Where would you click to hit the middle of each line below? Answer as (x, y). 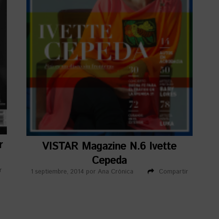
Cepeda (109, 161)
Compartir (173, 172)
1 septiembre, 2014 (57, 172)
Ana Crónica (115, 172)
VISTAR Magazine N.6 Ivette (109, 146)
